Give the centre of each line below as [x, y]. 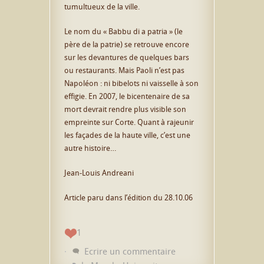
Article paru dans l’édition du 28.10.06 [128, 197]
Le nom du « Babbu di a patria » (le [123, 31]
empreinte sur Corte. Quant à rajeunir [129, 122]
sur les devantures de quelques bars [127, 57]
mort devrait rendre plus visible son [125, 109]
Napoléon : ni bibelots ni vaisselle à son [131, 83]
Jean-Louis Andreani [99, 172]
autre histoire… [90, 148]
